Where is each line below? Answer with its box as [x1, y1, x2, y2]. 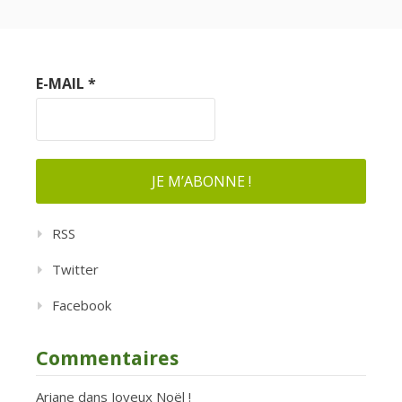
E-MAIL [36, 73, 88, 93]
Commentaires [36, 346, 179, 370]
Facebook [52, 295, 111, 314]
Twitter [52, 259, 99, 278]
